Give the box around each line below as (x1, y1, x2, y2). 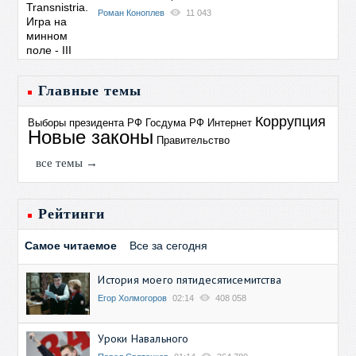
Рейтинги (38, 205, 106, 222)
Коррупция (255, 113, 327, 130)
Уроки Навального (98, 331, 189, 346)
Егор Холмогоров (98, 292, 168, 303)
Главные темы (38, 82, 142, 99)
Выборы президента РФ (28, 116, 143, 129)
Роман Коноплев (98, 7, 165, 17)
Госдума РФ (145, 116, 205, 129)
